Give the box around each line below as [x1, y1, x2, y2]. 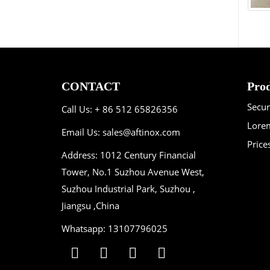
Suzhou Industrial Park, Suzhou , [61, 183, 195, 195]
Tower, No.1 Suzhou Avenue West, [61, 166, 204, 178]
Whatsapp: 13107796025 [61, 222, 168, 235]
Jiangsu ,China [61, 199, 119, 212]
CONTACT [61, 80, 120, 93]
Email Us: [61, 126, 102, 139]
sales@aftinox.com [102, 126, 180, 139]
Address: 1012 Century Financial [61, 149, 196, 162]
